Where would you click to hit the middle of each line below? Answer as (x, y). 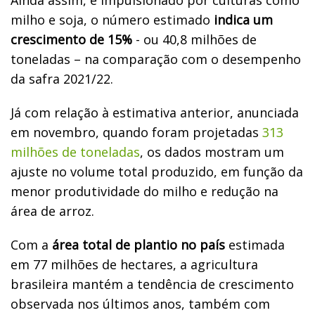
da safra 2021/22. (62, 78)
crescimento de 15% (71, 39)
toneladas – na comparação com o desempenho (156, 59)
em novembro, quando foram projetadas (136, 132)
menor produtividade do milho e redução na (144, 191)
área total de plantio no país (139, 244)
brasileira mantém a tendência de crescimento (152, 284)
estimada (255, 244)
